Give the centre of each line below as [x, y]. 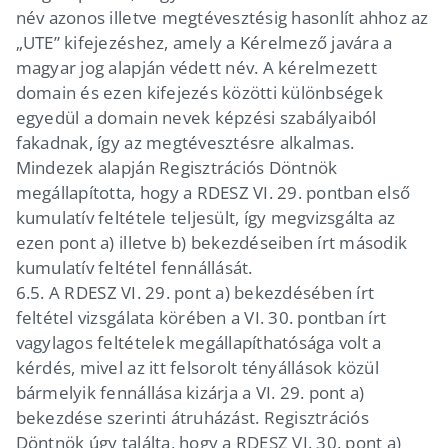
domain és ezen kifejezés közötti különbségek [199, 92]
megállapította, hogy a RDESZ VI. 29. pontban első [213, 192]
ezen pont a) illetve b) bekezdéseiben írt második [211, 242]
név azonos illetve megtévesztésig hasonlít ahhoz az [222, 17]
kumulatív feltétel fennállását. [136, 267]
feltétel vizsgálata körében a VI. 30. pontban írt [201, 317]
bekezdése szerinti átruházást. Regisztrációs [192, 417]
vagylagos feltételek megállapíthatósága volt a [198, 342]
